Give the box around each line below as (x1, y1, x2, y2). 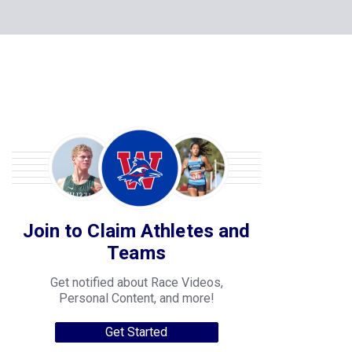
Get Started (105, 324, 167, 339)
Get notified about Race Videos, (49, 275, 223, 290)
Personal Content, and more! (58, 291, 214, 306)
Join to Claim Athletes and (22, 220, 251, 242)
